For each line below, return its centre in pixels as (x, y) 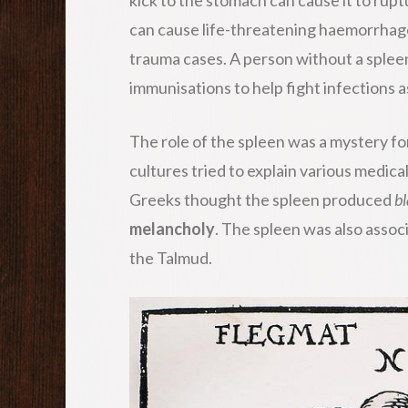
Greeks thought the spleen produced (262, 199)
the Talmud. (171, 257)
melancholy (172, 228)
